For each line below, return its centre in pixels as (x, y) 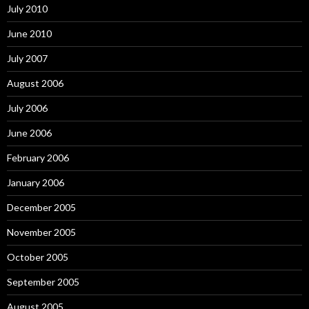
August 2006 (35, 83)
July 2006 (27, 108)
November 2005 (41, 232)
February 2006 (38, 158)
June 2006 (29, 133)
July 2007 (27, 58)
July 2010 (27, 9)
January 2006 (36, 182)
